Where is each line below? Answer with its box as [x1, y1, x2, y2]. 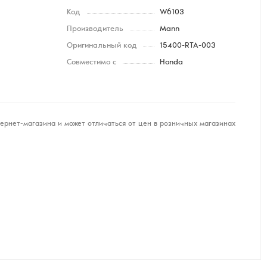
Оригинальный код [67, 42, 137, 50]
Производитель [67, 26, 123, 33]
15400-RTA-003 [159, 42, 216, 50]
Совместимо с [67, 59, 116, 67]
